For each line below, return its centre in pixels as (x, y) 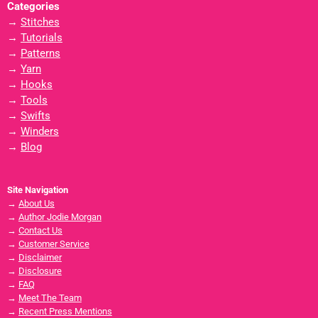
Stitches (40, 22)
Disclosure (40, 270)
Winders (39, 131)
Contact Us (40, 230)
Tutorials (41, 37)
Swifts (35, 115)
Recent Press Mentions (65, 311)
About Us (36, 203)
